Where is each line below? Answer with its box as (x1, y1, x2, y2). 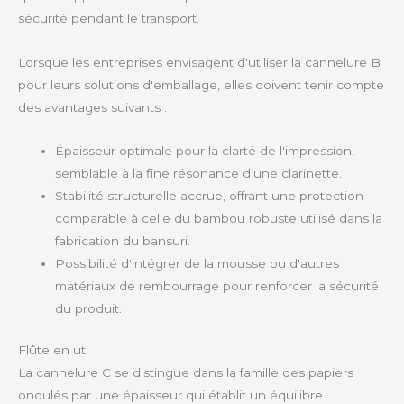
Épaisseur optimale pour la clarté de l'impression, (55, 143, 355, 159)
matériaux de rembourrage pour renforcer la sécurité (55, 279, 380, 294)
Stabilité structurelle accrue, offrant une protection (55, 188, 364, 204)
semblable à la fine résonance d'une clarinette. (55, 166, 343, 181)
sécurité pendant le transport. (18, 10, 199, 25)
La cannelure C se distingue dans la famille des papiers (18, 364, 353, 380)
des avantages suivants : (18, 99, 167, 115)
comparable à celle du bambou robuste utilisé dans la (55, 211, 383, 226)
